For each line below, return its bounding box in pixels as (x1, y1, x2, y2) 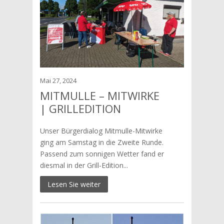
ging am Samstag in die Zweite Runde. (39, 137, 163, 147)
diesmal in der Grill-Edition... (39, 160, 128, 170)
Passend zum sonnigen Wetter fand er (39, 149, 164, 158)
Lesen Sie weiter (47, 179, 100, 189)
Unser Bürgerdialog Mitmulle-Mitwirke (39, 126, 162, 135)
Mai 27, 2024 (39, 76, 76, 85)
